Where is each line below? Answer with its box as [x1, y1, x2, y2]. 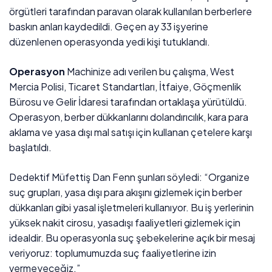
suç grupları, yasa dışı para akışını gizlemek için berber [9, 185, 243, 199]
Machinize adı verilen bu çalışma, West [65, 64, 235, 78]
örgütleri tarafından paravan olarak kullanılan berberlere [9, 4, 253, 18]
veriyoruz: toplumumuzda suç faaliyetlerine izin [9, 246, 217, 259]
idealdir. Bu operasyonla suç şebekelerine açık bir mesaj [9, 231, 256, 244]
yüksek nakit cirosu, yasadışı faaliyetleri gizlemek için [9, 216, 241, 229]
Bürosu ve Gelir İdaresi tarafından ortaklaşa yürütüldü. [9, 95, 248, 108]
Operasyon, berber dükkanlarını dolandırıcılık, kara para [9, 110, 249, 123]
